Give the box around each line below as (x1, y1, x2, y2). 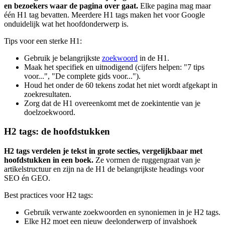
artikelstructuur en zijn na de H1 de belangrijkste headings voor (4, 165, 204, 174)
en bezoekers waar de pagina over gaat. (4, 1, 138, 10)
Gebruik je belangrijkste (24, 53, 102, 62)
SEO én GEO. (4, 174, 50, 183)
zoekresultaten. (24, 89, 71, 98)
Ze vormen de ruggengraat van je (93, 156, 200, 165)
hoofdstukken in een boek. (4, 156, 93, 165)
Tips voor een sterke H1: (4, 36, 82, 45)
